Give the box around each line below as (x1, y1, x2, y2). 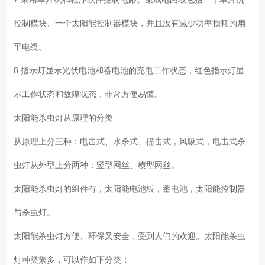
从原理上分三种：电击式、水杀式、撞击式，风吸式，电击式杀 (14, 136, 246, 146)
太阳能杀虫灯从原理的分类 (14, 112, 118, 122)
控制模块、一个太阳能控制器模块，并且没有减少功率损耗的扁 (14, 18, 246, 28)
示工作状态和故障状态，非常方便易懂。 (14, 89, 168, 99)
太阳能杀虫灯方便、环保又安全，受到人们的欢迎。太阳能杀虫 (14, 231, 246, 241)
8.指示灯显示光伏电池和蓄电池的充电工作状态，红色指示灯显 (14, 65, 245, 75)
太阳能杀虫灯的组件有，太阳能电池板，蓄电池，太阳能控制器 (14, 183, 246, 193)
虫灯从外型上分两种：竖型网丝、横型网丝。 (14, 160, 185, 170)
